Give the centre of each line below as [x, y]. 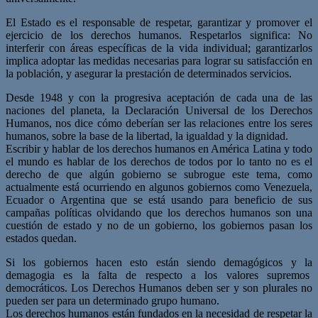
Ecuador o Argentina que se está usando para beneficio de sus [159, 199]
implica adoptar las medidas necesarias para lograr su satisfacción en [159, 60]
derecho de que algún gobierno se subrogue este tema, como [159, 174]
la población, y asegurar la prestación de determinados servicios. [149, 73]
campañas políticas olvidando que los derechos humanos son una [159, 212]
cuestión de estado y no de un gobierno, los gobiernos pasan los [159, 225]
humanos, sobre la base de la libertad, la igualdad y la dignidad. [147, 136]
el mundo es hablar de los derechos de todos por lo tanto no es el [159, 161]
